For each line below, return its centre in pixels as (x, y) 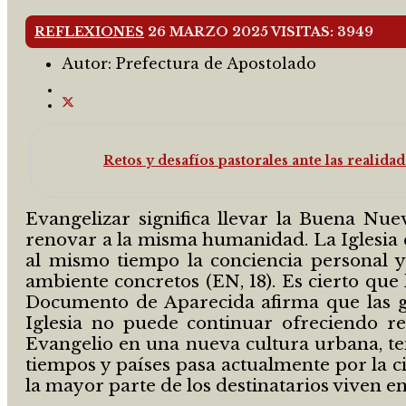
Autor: (89, 64)
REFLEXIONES (89, 32)
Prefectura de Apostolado (216, 64)
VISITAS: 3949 (322, 32)
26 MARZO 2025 (209, 32)
